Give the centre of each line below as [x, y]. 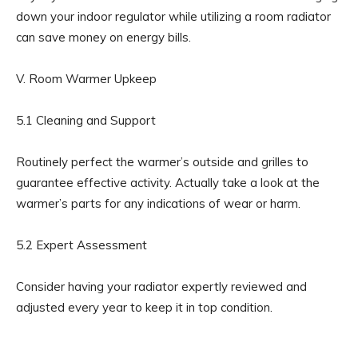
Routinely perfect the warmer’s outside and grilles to [162, 161]
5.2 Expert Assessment [82, 245]
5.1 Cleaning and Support [86, 120]
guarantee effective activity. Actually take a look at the [168, 182]
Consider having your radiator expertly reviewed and [161, 286]
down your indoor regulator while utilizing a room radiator [173, 16]
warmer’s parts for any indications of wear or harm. [158, 203]
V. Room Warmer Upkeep [86, 78]
